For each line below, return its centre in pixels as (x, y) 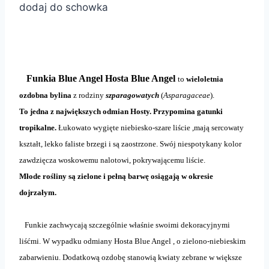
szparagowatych (132, 95)
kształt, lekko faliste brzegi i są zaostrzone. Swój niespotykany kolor (130, 144)
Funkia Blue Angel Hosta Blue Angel (102, 78)
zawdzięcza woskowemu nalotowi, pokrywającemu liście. (112, 160)
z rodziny (89, 95)
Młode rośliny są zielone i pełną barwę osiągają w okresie (116, 176)
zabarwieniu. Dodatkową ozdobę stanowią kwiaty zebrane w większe (131, 257)
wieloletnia (205, 79)
